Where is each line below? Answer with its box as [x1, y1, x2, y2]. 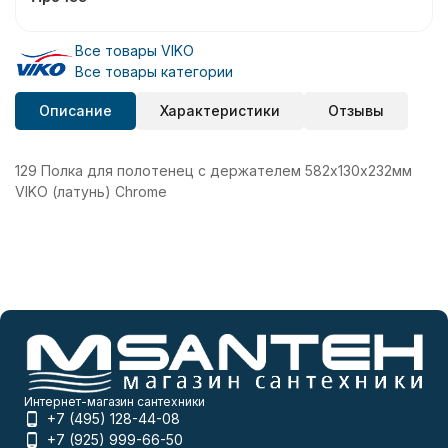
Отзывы [328, 102, 384, 120]
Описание [39, 102, 112, 120]
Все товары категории [75, 63, 233, 81]
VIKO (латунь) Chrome [15, 183, 167, 201]
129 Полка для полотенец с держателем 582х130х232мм [15, 162, 412, 180]
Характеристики [160, 102, 280, 120]
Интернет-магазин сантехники [24, 394, 205, 409]
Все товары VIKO [75, 42, 194, 60]
